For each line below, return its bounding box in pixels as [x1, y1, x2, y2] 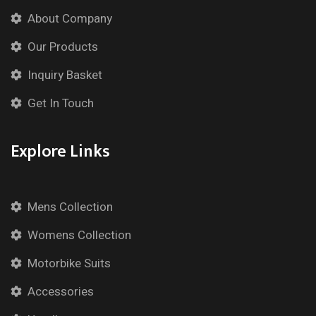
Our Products [28, 38, 98, 56]
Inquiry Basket [28, 66, 102, 84]
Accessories [28, 283, 94, 300]
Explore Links [11, 138, 110, 166]
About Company [28, 10, 112, 28]
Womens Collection [28, 226, 131, 244]
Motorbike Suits [28, 255, 111, 272]
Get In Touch [28, 95, 94, 112]
